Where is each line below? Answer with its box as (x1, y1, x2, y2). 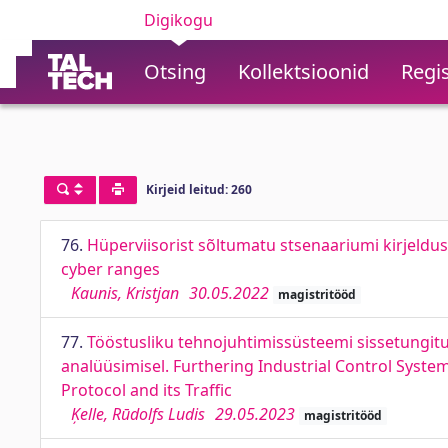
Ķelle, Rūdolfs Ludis (71, 403, 205, 425)
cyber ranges (61, 258, 160, 280)
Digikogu (144, 9, 213, 31)
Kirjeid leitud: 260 (145, 181, 252, 199)
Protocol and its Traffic (61, 379, 232, 401)
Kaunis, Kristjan (71, 282, 179, 304)
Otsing (144, 58, 206, 85)
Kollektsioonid (238, 58, 369, 85)
